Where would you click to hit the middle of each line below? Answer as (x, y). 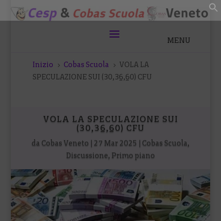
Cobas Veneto (65, 143)
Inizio (43, 64)
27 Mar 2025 (115, 143)
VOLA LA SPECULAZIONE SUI (110, 119)
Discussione (87, 155)
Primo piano (133, 155)
